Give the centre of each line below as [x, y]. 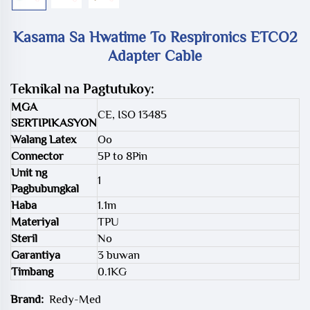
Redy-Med [75, 300]
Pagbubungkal [45, 189]
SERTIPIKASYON [54, 123]
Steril [24, 239]
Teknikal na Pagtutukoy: [82, 89]
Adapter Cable [155, 56]
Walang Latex [44, 140]
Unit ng [29, 173]
